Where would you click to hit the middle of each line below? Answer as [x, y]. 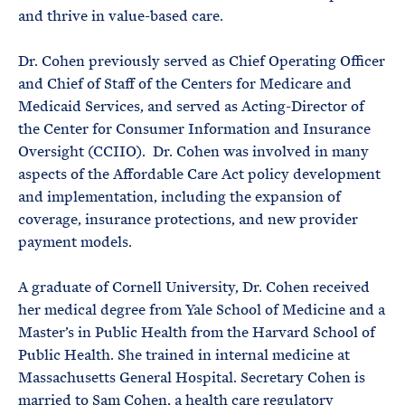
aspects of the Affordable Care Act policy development [199, 174]
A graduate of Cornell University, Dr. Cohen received [194, 287]
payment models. [77, 242]
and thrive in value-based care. [121, 16]
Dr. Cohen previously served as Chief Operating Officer [202, 61]
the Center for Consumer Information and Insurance [194, 129]
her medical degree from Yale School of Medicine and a [202, 310]
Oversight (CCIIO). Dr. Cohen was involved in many [193, 151]
